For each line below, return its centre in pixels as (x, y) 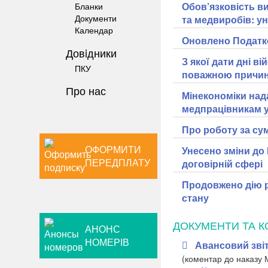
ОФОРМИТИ (113, 150)
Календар (94, 30)
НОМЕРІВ (107, 242)
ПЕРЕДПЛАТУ (118, 163)
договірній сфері (222, 164)
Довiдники (91, 52)
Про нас (86, 90)
